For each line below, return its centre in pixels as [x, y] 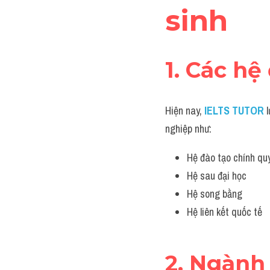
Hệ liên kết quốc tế [224, 212]
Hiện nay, [185, 111]
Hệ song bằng [215, 194]
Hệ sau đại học [217, 176]
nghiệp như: [188, 129]
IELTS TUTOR [234, 111]
